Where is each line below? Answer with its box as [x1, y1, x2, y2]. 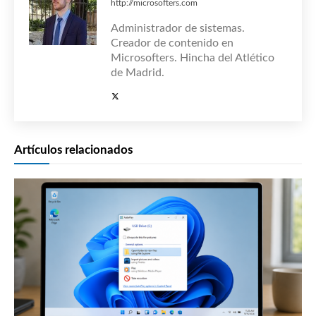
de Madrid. [111, 66, 164, 78]
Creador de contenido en [111, 37, 233, 49]
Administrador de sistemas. [111, 22, 245, 34]
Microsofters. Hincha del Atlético [111, 51, 274, 63]
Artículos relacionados [14, 143, 133, 156]
